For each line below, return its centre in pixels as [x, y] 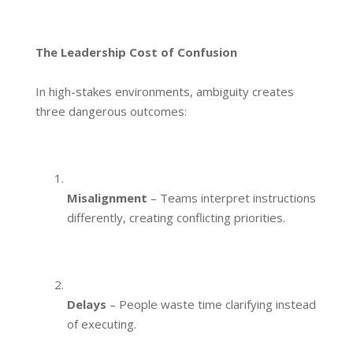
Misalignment [107, 198]
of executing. [102, 324]
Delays [87, 305]
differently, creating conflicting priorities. [176, 218]
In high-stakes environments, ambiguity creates [165, 92]
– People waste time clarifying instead [211, 305]
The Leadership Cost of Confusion [136, 52]
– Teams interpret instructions [232, 198]
